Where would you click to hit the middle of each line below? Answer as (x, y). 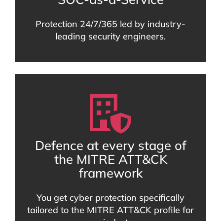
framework (110, 173)
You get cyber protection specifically (110, 198)
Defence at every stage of (110, 145)
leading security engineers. (110, 37)
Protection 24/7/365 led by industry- (110, 24)
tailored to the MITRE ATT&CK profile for (110, 210)
